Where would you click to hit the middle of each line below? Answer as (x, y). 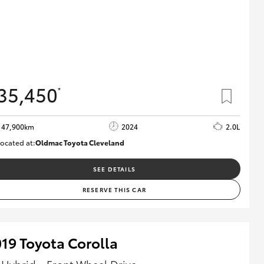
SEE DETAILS (114, 169)
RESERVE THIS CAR (114, 189)
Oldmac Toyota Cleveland (80, 142)
